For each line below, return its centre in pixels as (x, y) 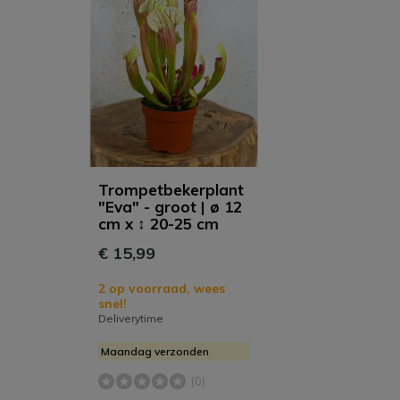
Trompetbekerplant (171, 189)
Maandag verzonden (155, 351)
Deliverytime (131, 318)
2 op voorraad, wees (162, 288)
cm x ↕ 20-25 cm (158, 223)
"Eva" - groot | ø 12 (170, 206)
